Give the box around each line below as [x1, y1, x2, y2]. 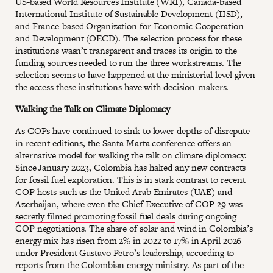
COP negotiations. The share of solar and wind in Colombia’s [15, 221, 253, 235]
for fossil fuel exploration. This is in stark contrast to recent [15, 172, 246, 186]
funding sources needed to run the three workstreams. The [15, 55, 242, 69]
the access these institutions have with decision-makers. [15, 80, 232, 93]
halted [149, 160, 173, 174]
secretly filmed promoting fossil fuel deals [15, 209, 175, 222]
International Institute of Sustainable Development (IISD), [15, 7, 243, 20]
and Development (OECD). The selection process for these [15, 31, 242, 44]
